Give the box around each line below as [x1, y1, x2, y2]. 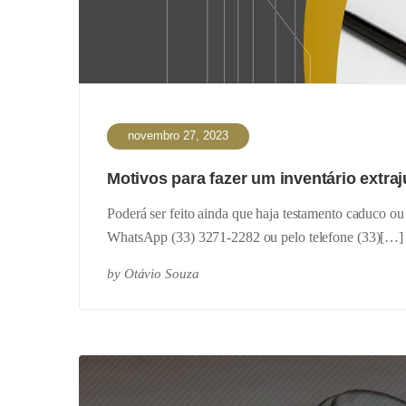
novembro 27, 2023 [128, 129, 228, 142]
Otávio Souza [123, 266, 199, 281]
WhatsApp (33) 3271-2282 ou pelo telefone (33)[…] [107, 229, 404, 245]
